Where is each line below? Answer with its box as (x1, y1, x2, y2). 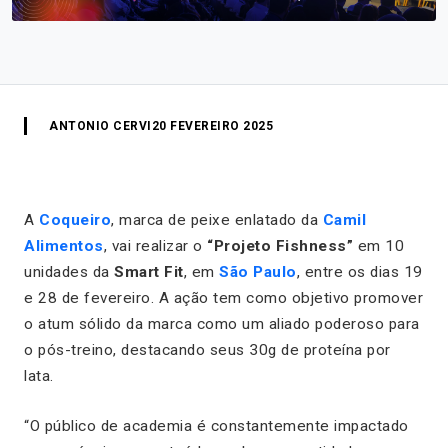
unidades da (24, 262, 114, 281)
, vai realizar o (103, 236, 207, 255)
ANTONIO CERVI (49, 118, 152, 133)
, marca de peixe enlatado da (111, 210, 323, 229)
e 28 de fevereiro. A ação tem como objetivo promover (24, 288, 423, 307)
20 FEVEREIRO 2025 (151, 118, 273, 133)
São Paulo (219, 262, 297, 281)
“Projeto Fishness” (207, 236, 353, 255)
